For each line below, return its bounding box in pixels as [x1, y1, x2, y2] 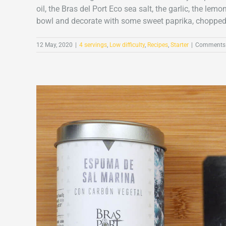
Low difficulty [109, 41, 145, 48]
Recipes [147, 41, 168, 48]
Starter [171, 41, 189, 48]
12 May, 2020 [36, 41, 73, 48]
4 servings [79, 41, 107, 48]
